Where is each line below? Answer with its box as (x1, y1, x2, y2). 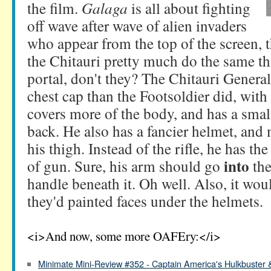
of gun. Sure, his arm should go (27, 155, 224, 176)
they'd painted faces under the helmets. (27, 191, 263, 211)
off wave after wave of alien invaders (27, 15, 247, 36)
